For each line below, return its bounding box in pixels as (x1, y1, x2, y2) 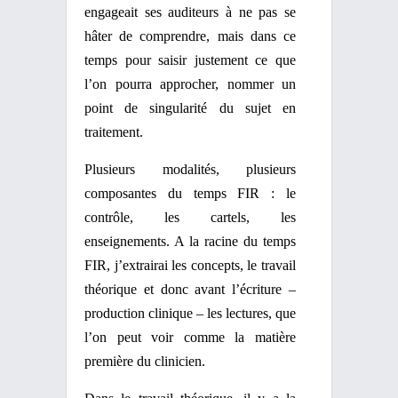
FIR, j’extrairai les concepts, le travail (84, 258, 296, 273)
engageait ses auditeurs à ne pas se (84, 4, 296, 20)
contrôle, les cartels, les (84, 210, 296, 225)
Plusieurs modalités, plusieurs (84, 162, 296, 177)
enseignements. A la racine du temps (84, 234, 296, 249)
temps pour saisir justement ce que (84, 52, 296, 68)
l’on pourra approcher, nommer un (84, 76, 296, 92)
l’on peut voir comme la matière (84, 330, 296, 345)
